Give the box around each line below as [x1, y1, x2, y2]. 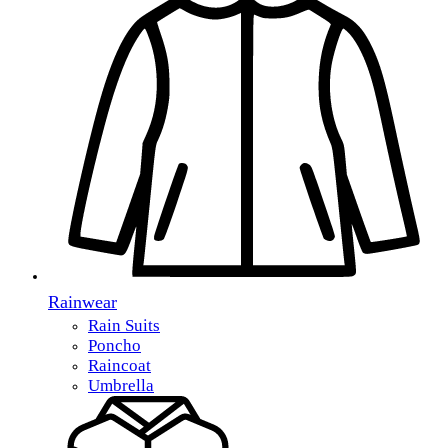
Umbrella [88, 376, 154, 395]
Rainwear [48, 292, 117, 312]
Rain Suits [88, 316, 160, 335]
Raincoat [88, 356, 151, 375]
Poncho [88, 336, 141, 355]
